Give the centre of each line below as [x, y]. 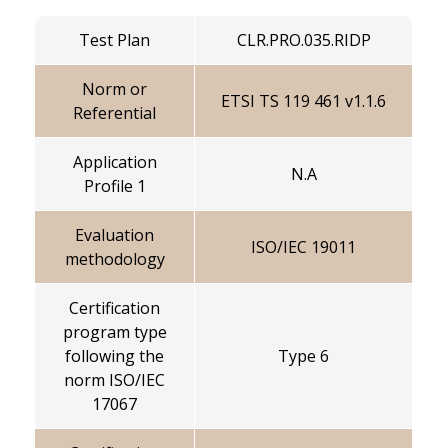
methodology [114, 259]
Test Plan [114, 40]
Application [114, 162]
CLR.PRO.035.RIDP [303, 40]
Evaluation [114, 235]
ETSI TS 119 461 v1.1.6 [303, 101]
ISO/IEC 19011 [303, 247]
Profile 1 [114, 186]
